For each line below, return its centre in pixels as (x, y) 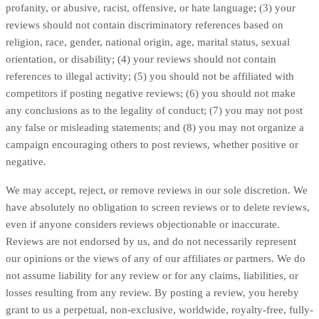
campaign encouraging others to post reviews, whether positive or (152, 145)
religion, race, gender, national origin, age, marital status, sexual (148, 42)
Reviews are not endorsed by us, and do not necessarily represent (151, 241)
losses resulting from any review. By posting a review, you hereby (152, 293)
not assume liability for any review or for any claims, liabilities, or (152, 276)
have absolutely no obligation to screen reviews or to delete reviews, (158, 207)
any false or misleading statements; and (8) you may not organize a (155, 127)
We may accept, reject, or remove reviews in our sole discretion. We (157, 190)
